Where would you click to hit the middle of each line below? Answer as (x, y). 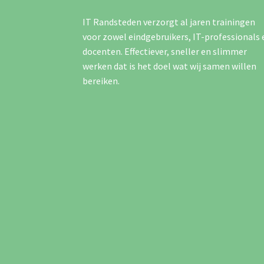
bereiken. (101, 81)
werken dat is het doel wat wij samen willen (170, 66)
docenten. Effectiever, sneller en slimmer (165, 52)
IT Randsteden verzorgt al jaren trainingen (169, 22)
